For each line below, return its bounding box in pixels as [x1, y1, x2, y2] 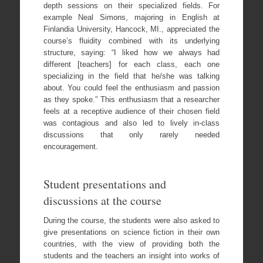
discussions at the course [43, 193, 161, 209]
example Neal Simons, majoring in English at [43, 13, 220, 22]
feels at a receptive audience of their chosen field [43, 107, 220, 116]
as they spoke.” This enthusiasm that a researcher [43, 95, 220, 104]
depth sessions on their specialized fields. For [43, 1, 220, 11]
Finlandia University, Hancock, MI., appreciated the [43, 25, 220, 34]
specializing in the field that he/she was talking [43, 72, 220, 81]
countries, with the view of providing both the [43, 240, 220, 249]
